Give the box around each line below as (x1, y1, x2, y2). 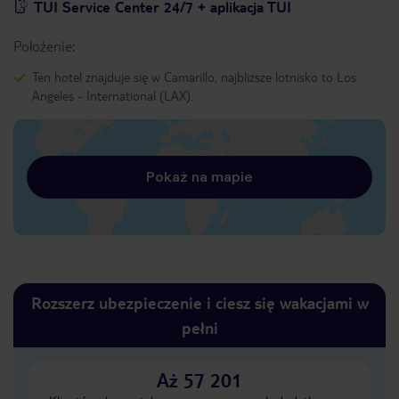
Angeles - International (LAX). (32, 87, 193, 103)
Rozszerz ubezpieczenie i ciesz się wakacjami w (30, 292, 369, 313)
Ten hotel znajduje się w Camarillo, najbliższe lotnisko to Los (32, 69, 356, 85)
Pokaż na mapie (146, 168, 253, 185)
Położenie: (13, 37, 75, 55)
